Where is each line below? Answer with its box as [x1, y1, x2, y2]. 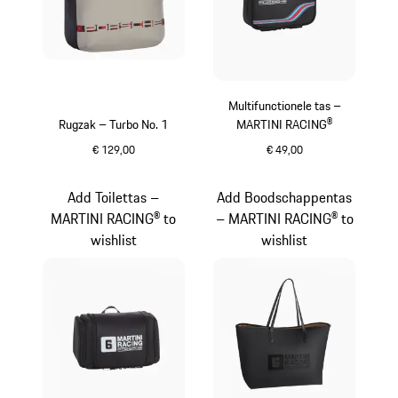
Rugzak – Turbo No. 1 [59, 114, 169, 134]
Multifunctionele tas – [227, 95, 341, 115]
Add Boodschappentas [217, 187, 353, 209]
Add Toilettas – [68, 187, 160, 209]
